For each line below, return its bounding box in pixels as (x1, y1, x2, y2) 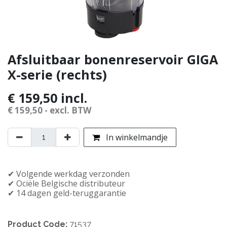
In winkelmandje (104, 131, 168, 143)
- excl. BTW (43, 104, 91, 116)
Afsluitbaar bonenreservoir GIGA (8, 50, 218, 68)
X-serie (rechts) (8, 65, 107, 83)
